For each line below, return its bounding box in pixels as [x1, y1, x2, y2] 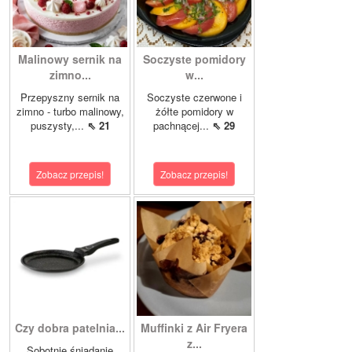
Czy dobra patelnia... [15, 320, 125, 336]
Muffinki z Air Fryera [141, 320, 247, 336]
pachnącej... [153, 118, 212, 134]
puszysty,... [30, 118, 87, 134]
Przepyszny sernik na [20, 90, 119, 105]
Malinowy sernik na [18, 51, 122, 68]
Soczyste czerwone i [146, 90, 242, 105]
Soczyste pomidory [142, 51, 246, 68]
